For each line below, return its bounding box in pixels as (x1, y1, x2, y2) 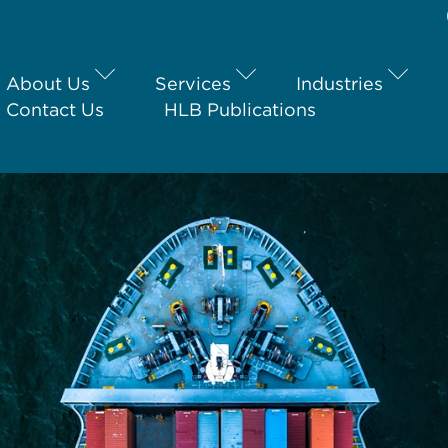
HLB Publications (164, 98, 316, 120)
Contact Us (6, 98, 104, 120)
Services (155, 72, 231, 94)
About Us (6, 72, 90, 94)
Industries (296, 72, 383, 94)
